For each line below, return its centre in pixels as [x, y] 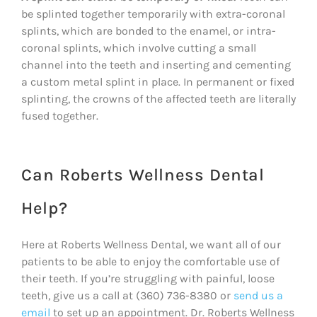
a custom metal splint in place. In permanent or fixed [158, 81]
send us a [258, 295]
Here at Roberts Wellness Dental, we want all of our [151, 244]
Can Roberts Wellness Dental [143, 174]
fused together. [60, 115]
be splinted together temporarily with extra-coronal [153, 13]
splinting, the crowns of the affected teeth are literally [158, 98]
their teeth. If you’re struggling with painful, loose [148, 278]
